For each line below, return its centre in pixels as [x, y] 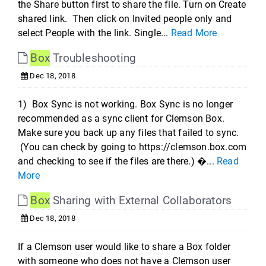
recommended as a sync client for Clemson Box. [121, 118]
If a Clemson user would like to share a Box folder [124, 247]
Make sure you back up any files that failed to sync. [129, 133]
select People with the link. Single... [94, 33]
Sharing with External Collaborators [141, 200]
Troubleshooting [93, 58]
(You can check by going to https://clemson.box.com [132, 147]
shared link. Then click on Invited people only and [125, 19]
